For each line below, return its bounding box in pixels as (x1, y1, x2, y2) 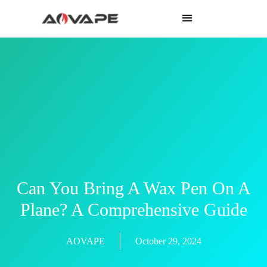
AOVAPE (66, 235, 105, 246)
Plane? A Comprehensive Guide (20, 199, 247, 219)
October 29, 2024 (135, 235, 201, 246)
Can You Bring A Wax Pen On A (16, 178, 251, 198)
